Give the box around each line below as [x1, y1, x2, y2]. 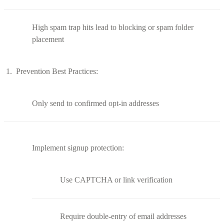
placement [32, 34, 64, 43]
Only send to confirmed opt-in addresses [32, 98, 159, 107]
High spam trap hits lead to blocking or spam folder [32, 22, 193, 31]
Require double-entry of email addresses [60, 211, 186, 220]
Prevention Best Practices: [16, 66, 98, 75]
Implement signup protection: [32, 143, 124, 152]
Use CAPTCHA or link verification [60, 175, 172, 184]
